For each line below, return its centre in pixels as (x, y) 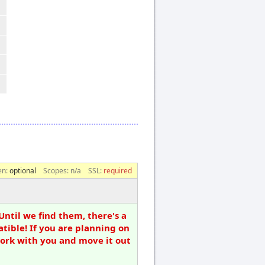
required (118, 170)
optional (23, 170)
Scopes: (57, 170)
